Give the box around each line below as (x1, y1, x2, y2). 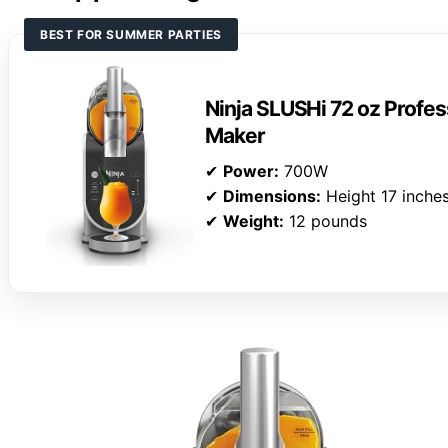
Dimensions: (223, 186, 321, 207)
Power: (223, 161, 279, 182)
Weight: (223, 211, 284, 232)
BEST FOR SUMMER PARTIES (40, 26, 222, 42)
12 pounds (284, 211, 367, 232)
